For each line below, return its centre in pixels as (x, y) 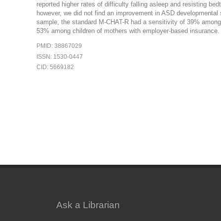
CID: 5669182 (55, 67)
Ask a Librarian (88, 205)
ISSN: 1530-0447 (59, 56)
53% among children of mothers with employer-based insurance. (128, 31)
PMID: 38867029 (59, 46)
